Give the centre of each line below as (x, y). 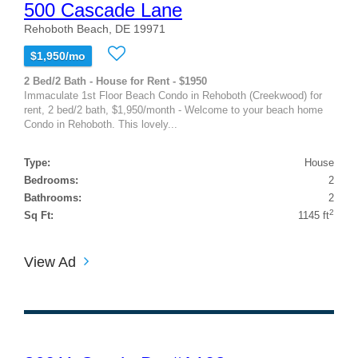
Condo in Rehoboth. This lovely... (101, 124)
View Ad (50, 262)
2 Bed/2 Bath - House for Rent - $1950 (115, 81)
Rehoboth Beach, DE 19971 (95, 28)
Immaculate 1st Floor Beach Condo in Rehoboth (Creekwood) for (173, 95)
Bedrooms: (51, 180)
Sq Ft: (39, 215)
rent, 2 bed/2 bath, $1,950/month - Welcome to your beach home (173, 109)
